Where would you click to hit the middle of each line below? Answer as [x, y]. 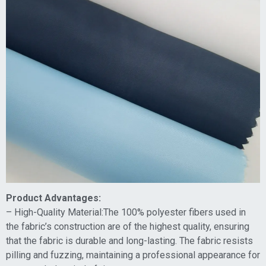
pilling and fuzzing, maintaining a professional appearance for [133, 255]
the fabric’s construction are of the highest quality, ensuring [128, 227]
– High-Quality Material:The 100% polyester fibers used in [126, 212]
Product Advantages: [53, 198]
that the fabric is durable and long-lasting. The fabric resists [129, 241]
